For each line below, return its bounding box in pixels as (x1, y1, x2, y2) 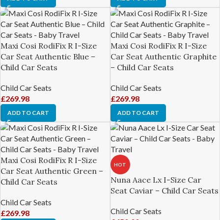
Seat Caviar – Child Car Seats (110, 186, 219, 195)
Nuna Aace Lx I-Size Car (110, 175, 201, 185)
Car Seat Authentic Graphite (110, 52, 217, 61)
